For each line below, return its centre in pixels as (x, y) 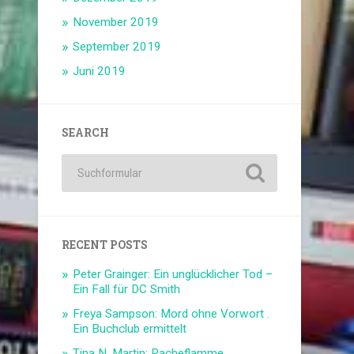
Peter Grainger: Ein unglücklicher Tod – (173, 275)
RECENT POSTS (105, 245)
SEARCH (86, 133)
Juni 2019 (100, 72)
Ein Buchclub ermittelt (130, 329)
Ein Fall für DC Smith (127, 290)
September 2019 (117, 47)
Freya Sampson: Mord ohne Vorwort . (171, 314)
